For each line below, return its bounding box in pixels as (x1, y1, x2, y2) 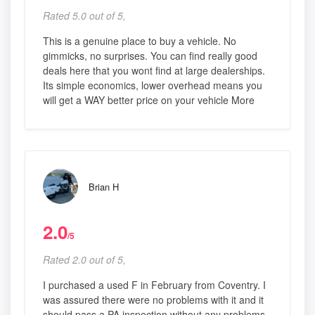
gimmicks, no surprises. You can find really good (43, 49, 257, 63)
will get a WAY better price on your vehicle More (43, 93, 255, 108)
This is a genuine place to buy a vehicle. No (43, 34, 236, 49)
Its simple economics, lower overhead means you (43, 78, 262, 93)
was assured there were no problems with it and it (43, 292, 264, 307)
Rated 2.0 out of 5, (43, 252, 126, 267)
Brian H (89, 180, 119, 194)
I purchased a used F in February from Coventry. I (43, 278, 266, 292)
